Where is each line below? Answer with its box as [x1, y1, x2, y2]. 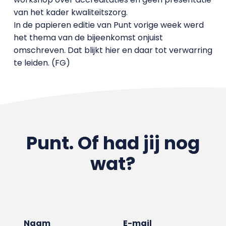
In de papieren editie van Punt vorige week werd [13, 19, 204, 31]
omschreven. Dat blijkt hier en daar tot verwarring [13, 44, 212, 56]
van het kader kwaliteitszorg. [13, 7, 128, 18]
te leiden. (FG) [13, 57, 70, 69]
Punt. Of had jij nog [26, 130, 200, 156]
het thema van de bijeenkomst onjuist [13, 32, 163, 43]
